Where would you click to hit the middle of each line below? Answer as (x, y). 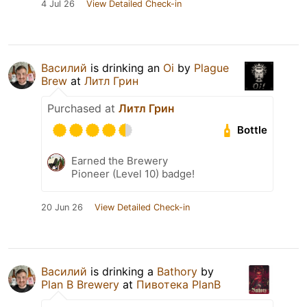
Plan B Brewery (80, 284)
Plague (211, 67)
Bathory (177, 271)
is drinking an (125, 67)
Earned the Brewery (120, 160)
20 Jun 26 (62, 207)
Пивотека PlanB (179, 284)
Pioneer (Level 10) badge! (133, 173)
